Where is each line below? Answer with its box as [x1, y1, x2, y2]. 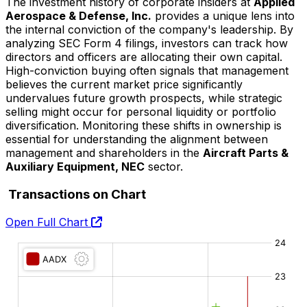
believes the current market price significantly [5, 77, 243, 92]
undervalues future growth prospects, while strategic [5, 91, 282, 106]
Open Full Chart [5, 214, 91, 229]
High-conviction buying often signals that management [5, 64, 288, 78]
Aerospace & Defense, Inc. [5, 9, 151, 23]
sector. [145, 160, 183, 174]
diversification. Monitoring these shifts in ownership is [5, 119, 282, 133]
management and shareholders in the [5, 146, 203, 160]
